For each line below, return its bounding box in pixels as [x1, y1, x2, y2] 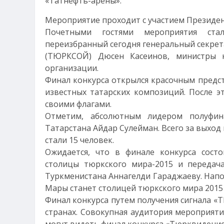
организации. [45, 62, 98, 73]
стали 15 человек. [45, 134, 114, 145]
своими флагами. [45, 98, 111, 109]
